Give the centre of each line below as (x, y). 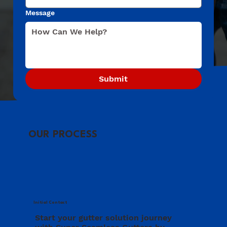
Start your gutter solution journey (104, 218)
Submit (113, 79)
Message (40, 13)
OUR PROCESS (63, 135)
